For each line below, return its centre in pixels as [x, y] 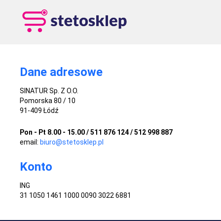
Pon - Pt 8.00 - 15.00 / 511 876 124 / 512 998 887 [96, 132]
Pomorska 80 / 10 [48, 100]
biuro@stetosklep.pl [72, 142]
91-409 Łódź [39, 110]
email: [30, 142]
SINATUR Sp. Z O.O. [49, 91]
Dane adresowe [61, 72]
